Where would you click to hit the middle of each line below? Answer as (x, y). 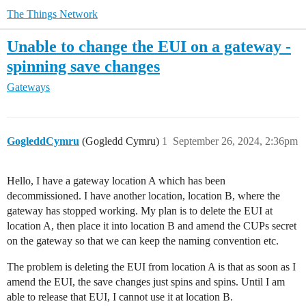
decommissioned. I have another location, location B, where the (143, 196)
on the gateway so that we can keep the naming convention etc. (143, 241)
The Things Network (52, 14)
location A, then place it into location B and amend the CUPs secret (152, 226)
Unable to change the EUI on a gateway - (149, 46)
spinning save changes (83, 66)
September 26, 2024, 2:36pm (235, 141)
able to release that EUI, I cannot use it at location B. (120, 297)
